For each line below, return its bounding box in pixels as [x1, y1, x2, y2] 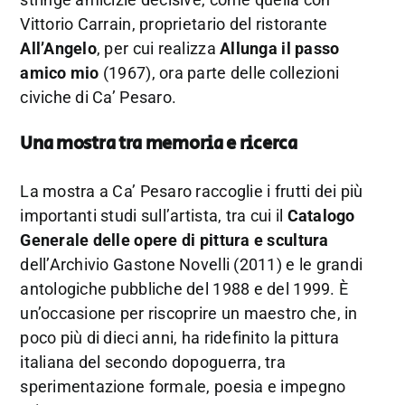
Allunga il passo [220, 39, 340, 59]
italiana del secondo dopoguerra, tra [20, 353, 286, 372]
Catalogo [287, 206, 355, 226]
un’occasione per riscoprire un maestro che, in [20, 304, 358, 324]
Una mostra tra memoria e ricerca [20, 130, 297, 157]
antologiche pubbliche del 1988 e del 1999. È [20, 279, 349, 299]
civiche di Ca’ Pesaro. [20, 88, 177, 108]
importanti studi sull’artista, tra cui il [20, 206, 287, 226]
